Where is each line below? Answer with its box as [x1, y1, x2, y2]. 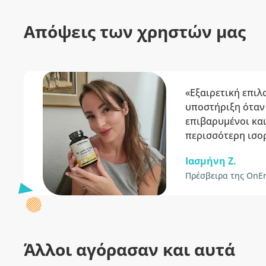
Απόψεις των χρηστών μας [24, 20, 246, 43]
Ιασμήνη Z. [185, 154, 236, 167]
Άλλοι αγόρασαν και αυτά [24, 238, 235, 261]
